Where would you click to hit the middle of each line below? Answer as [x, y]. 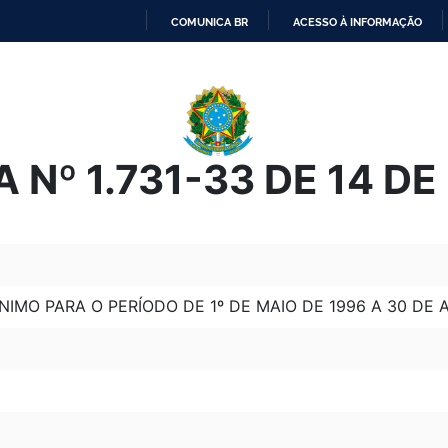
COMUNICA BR [209, 22]
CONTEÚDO [254, 126]
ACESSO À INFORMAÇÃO [357, 22]
